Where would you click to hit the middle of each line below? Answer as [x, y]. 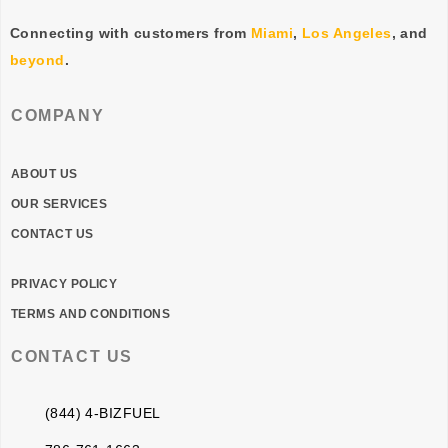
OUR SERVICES [59, 203]
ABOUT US [44, 173]
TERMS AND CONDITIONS [90, 313]
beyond [37, 60]
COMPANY [58, 115]
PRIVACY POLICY [64, 283]
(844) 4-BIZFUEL [102, 412]
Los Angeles [346, 33]
